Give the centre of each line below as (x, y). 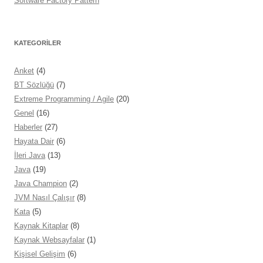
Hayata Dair (34, 141)
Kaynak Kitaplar (41, 226)
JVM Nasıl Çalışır (44, 198)
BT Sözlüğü (34, 85)
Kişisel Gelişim (40, 254)
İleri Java (30, 156)
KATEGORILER (38, 43)
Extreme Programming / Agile (64, 99)
